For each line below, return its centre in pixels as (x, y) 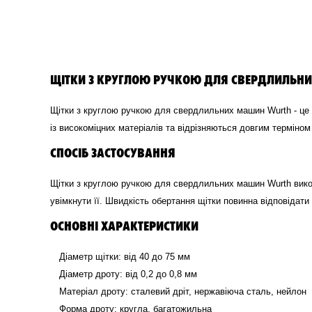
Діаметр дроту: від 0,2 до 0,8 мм (128, 274)
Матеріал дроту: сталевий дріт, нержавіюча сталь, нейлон (183, 291)
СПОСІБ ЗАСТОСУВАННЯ (113, 151)
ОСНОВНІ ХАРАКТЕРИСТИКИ (124, 225)
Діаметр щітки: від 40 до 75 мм (125, 256)
